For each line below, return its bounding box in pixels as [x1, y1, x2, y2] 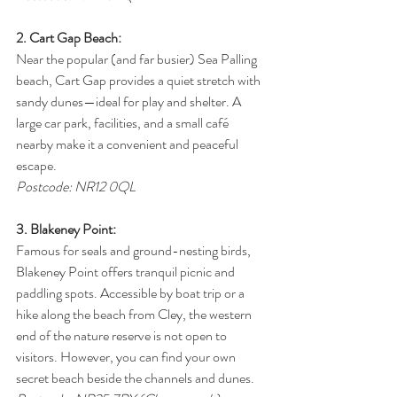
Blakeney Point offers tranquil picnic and [16, 261, 237, 283]
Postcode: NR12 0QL [16, 176, 136, 198]
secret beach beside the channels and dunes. [16, 368, 254, 389]
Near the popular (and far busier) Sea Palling [16, 49, 260, 70]
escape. [16, 155, 57, 176]
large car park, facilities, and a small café [16, 113, 231, 134]
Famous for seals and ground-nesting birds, [16, 240, 253, 261]
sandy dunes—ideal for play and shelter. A [16, 91, 244, 113]
